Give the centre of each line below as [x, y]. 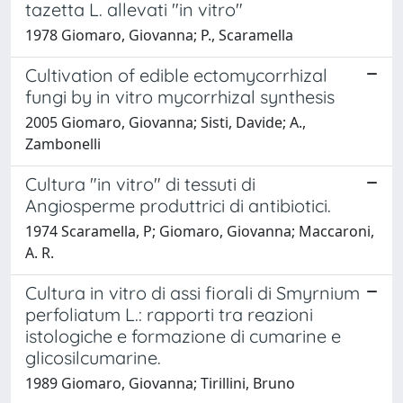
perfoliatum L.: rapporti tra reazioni [169, 314]
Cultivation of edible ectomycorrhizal [176, 75]
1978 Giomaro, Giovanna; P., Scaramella [159, 35]
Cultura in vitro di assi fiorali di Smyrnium [193, 292]
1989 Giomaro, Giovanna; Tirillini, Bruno [160, 383]
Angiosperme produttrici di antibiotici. [178, 205]
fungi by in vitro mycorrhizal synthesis [180, 96]
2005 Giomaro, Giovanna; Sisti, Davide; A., [166, 122]
